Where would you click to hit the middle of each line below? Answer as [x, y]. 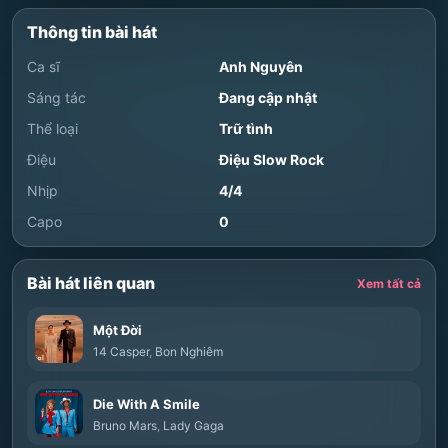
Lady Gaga [193, 425]
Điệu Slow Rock [271, 159]
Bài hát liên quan [91, 283]
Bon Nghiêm [189, 351]
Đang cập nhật [267, 97]
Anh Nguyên [260, 66]
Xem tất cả [389, 283]
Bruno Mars [125, 425]
